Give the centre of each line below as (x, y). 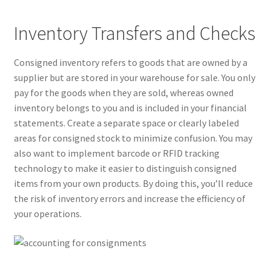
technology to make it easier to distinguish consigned (125, 168)
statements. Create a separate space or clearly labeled (126, 123)
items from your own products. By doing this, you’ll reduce (133, 184)
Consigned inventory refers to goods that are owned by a (130, 63)
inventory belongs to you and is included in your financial (130, 108)
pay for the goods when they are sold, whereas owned (123, 93)
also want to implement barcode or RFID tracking (116, 153)
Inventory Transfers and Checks (134, 33)
